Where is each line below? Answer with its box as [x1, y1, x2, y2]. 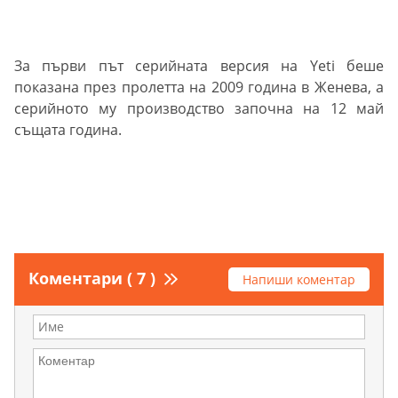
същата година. [14, 120, 122, 140]
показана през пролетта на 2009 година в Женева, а [14, 77, 384, 98]
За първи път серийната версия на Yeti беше [14, 56, 384, 76]
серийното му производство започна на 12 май [14, 99, 384, 119]
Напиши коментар [243, 271, 355, 289]
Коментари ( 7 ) [28, 267, 155, 290]
